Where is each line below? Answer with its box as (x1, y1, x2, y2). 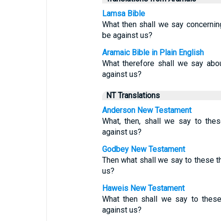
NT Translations (106, 91, 160, 100)
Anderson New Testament (102, 106, 191, 115)
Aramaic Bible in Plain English (102, 48, 204, 57)
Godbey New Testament (102, 145, 185, 154)
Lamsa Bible (102, 9, 145, 18)
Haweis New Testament (102, 184, 184, 193)
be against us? (102, 31, 152, 40)
